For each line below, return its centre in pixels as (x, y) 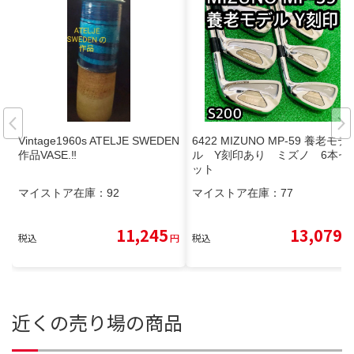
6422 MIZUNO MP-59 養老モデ (270, 140)
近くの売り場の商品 (97, 322)
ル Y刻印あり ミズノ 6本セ (271, 154)
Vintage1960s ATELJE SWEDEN (99, 140)
